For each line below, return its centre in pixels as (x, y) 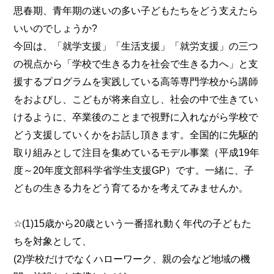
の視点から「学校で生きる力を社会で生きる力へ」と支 (136, 63)
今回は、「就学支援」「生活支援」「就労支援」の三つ (136, 46)
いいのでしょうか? (56, 28)
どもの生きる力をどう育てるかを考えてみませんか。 (131, 187)
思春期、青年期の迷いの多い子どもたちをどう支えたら (136, 10)
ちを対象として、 (53, 241)
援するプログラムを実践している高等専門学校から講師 (136, 81)
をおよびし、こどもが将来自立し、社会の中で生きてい (136, 99)
